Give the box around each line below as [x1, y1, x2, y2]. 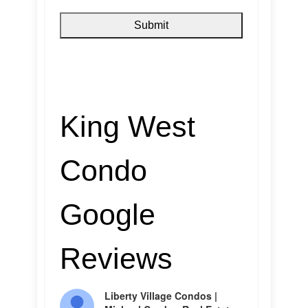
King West [60, 110, 195, 143]
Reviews [60, 242, 173, 275]
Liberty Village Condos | [104, 289, 217, 302]
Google [60, 198, 155, 231]
